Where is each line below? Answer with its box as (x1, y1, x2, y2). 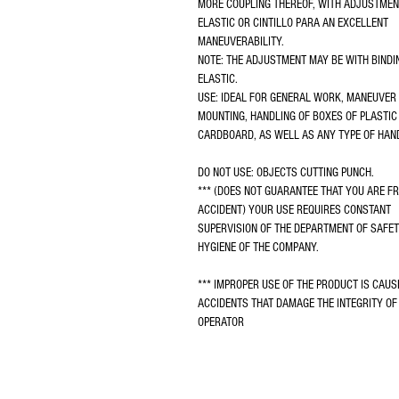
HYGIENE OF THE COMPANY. (198, 240, 319, 255)
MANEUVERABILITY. (198, 35, 284, 49)
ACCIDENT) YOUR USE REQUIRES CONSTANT (198, 203, 394, 217)
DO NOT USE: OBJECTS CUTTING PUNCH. (198, 166, 374, 180)
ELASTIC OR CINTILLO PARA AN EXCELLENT (198, 16, 391, 30)
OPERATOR (198, 315, 244, 330)
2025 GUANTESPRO (175, 376, 277, 392)
